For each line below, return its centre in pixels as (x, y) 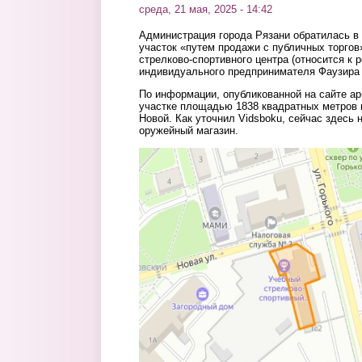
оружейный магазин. (189, 131)
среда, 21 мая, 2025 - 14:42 (206, 9)
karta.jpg (166, 160)
